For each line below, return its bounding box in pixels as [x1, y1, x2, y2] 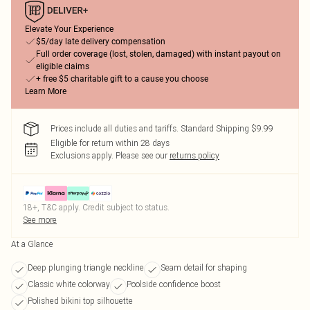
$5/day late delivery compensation [36, 37, 165, 46]
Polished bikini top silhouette [28, 295, 133, 306]
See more [23, 215, 57, 225]
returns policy [170, 150, 219, 161]
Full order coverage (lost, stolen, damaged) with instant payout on [36, 49, 281, 59]
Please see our [116, 150, 167, 161]
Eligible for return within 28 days [51, 138, 170, 148]
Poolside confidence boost [127, 279, 221, 289]
